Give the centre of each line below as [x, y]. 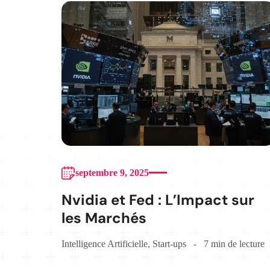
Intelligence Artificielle [105, 243]
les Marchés [104, 218]
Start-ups [169, 243]
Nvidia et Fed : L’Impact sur [158, 199]
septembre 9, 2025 [112, 172]
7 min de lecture [234, 243]
